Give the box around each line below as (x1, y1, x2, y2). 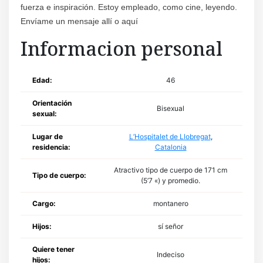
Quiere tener (32, 244, 75, 254)
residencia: (32, 142, 70, 151)
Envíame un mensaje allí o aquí (21, 16, 138, 26)
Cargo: (32, 198, 56, 208)
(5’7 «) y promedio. (141, 176, 200, 185)
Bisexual (157, 103, 184, 113)
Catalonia (154, 142, 187, 151)
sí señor (158, 221, 183, 231)
